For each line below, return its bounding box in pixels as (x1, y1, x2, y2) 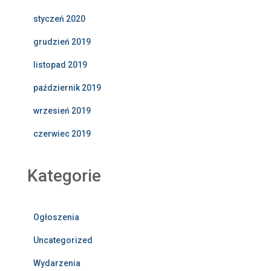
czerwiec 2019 (33, 129, 91, 139)
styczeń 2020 (33, 14, 85, 24)
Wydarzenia (33, 258, 80, 268)
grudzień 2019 (33, 37, 91, 47)
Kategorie (27, 166, 101, 186)
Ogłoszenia (33, 212, 79, 222)
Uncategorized (33, 235, 93, 245)
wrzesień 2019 (33, 106, 91, 116)
